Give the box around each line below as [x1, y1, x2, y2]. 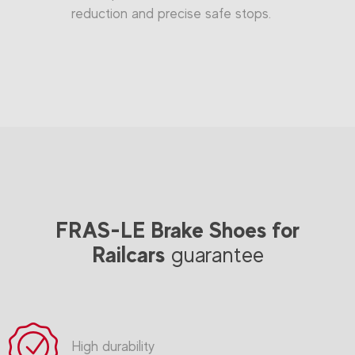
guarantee [164, 242, 264, 267]
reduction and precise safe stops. [71, 6, 271, 21]
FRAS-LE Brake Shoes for [55, 217, 300, 242]
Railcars [91, 242, 165, 267]
